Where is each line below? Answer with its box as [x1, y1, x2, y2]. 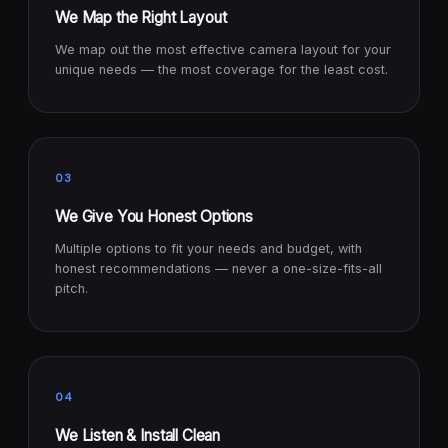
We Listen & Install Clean [55, 426, 221, 446]
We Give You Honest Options [55, 207, 253, 227]
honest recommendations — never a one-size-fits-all [55, 261, 382, 277]
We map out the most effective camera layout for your [55, 42, 391, 58]
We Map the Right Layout [55, 8, 227, 28]
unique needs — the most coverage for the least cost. [55, 62, 388, 78]
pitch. [55, 281, 88, 297]
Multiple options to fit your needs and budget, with [55, 241, 362, 257]
